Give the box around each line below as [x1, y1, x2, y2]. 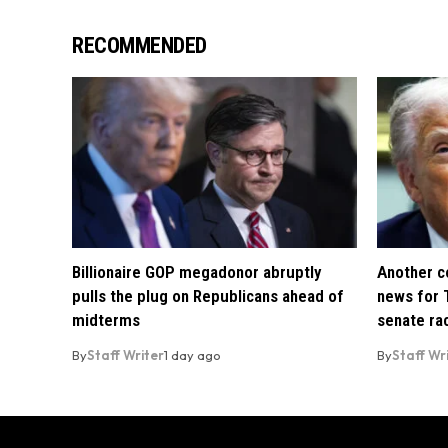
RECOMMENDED [72, 33, 207, 59]
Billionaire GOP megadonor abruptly [72, 262, 321, 283]
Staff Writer [87, 347, 164, 364]
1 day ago [164, 347, 221, 364]
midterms [72, 310, 140, 331]
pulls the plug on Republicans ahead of [72, 286, 344, 307]
